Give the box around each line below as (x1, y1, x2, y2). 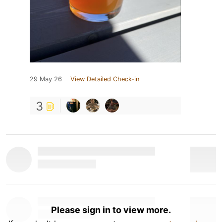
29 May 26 (30, 75, 62, 83)
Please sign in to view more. (51, 204, 171, 215)
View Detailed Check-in (70, 75, 139, 83)
